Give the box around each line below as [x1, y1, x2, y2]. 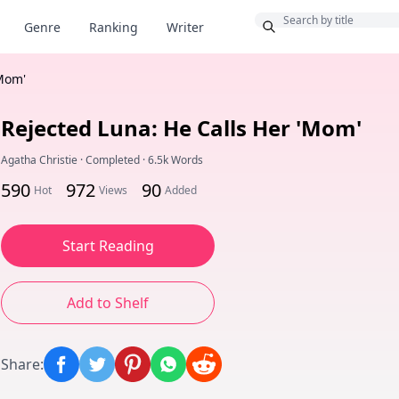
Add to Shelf [67, 293, 149, 313]
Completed [85, 152, 140, 167]
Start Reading [61, 236, 154, 256]
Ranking [89, 19, 138, 36]
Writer [167, 19, 204, 36]
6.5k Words [148, 152, 203, 167]
